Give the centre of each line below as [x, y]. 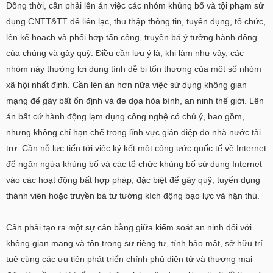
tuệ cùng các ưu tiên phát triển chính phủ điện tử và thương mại [129, 259]
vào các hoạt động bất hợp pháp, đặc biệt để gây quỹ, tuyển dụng [133, 180]
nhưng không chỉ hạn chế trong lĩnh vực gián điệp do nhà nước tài [133, 132]
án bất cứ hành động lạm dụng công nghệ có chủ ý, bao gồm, [125, 116]
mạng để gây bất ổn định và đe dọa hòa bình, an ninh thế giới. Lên [135, 101]
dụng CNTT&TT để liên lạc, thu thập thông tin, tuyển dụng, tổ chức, [136, 21]
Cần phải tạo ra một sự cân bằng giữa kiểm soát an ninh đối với [129, 227]
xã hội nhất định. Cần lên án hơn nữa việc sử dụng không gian [126, 85]
